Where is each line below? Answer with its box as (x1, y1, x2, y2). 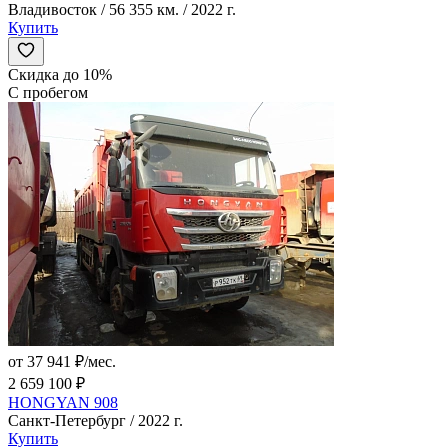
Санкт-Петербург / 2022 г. (8, 412, 183, 430)
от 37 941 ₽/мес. (8, 353, 116, 371)
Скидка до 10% (8, 66, 112, 84)
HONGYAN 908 (8, 394, 118, 412)
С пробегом (8, 84, 88, 102)
